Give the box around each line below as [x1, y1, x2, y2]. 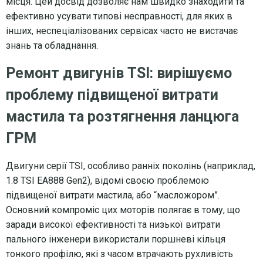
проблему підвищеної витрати [6, 86, 218, 103]
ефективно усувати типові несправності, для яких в [6, 10, 232, 22]
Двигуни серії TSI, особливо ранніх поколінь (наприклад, [6, 160, 255, 171]
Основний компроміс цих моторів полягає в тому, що [6, 204, 240, 215]
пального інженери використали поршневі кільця [6, 233, 225, 245]
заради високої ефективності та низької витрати [6, 218, 220, 230]
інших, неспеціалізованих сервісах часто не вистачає [6, 25, 238, 36]
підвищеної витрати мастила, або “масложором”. [6, 189, 220, 201]
